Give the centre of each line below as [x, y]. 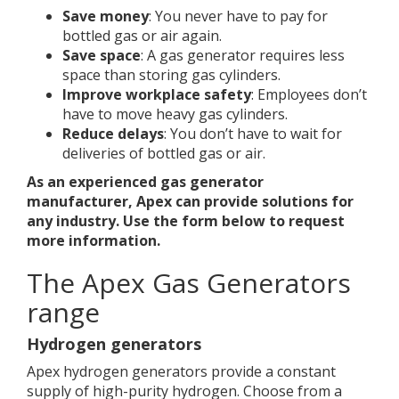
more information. [94, 240]
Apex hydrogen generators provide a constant [181, 371]
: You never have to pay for [238, 16]
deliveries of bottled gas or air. [164, 153]
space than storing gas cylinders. [171, 75]
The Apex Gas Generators [189, 283]
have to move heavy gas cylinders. [175, 114]
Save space [102, 55]
